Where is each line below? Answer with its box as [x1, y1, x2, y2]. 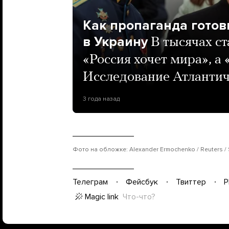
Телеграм [73, 176, 108, 187]
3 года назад [83, 95, 120, 102]
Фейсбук [126, 176, 158, 187]
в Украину [83, 33, 148, 50]
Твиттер [176, 176, 206, 187]
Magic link [85, 191, 119, 202]
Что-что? [123, 191, 155, 202]
